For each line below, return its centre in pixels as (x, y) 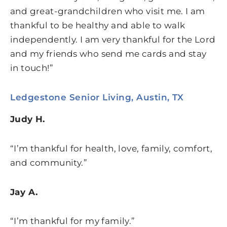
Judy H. (28, 119)
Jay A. (24, 192)
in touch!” (32, 68)
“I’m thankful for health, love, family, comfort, (111, 148)
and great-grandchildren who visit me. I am (108, 11)
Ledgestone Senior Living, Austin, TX (97, 98)
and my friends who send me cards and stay (108, 54)
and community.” (49, 162)
